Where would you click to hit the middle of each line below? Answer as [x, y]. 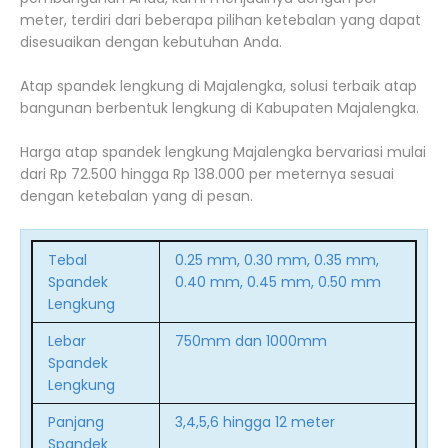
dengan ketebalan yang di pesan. [136, 196]
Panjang [76, 422]
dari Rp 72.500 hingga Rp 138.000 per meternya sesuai [207, 174]
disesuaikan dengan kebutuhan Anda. [151, 42]
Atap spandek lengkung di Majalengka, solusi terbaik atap [218, 86]
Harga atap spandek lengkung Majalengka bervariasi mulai [223, 152]
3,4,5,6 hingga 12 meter [255, 422]
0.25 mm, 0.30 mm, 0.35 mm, [277, 260]
